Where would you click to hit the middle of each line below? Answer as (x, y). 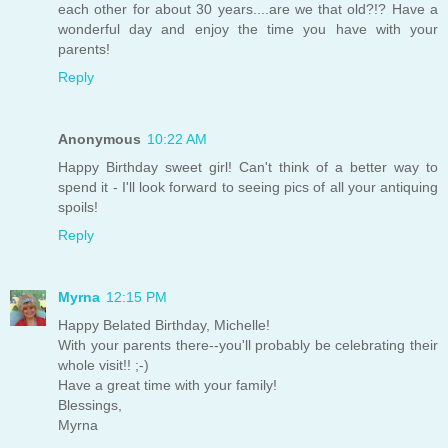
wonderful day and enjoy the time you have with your (248, 28)
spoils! (78, 206)
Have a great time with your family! (167, 384)
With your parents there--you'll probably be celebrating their (248, 344)
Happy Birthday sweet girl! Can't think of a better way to (248, 166)
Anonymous (99, 138)
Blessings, (90, 404)
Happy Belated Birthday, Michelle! (164, 324)
